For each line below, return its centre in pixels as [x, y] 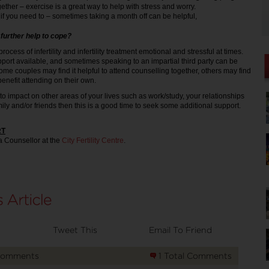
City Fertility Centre [93, 141]
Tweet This [75, 230]
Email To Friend [180, 230]
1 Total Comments [195, 255]
